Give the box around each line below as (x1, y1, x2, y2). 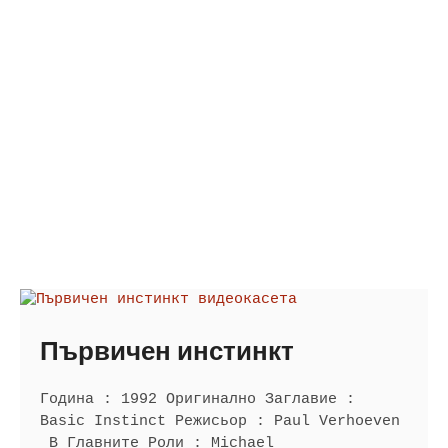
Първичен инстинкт (40, 335, 294, 369)
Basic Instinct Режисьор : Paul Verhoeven (40, 412, 400, 430)
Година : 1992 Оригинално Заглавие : (40, 390, 355, 408)
